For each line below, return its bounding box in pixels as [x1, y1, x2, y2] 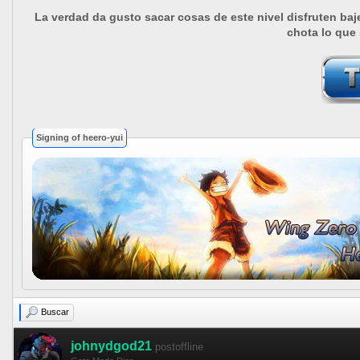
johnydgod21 [71, 339, 152, 353]
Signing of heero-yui [36, 133, 123, 142]
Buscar [41, 307, 69, 317]
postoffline [155, 341, 203, 353]
